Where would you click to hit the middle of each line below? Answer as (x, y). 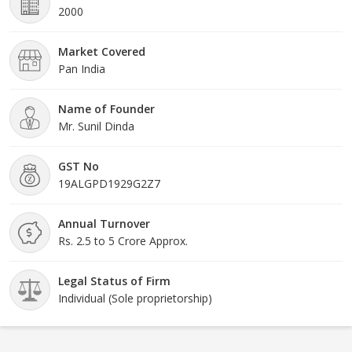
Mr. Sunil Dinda (96, 126)
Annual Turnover (104, 223)
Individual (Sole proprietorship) (135, 298)
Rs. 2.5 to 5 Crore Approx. (123, 240)
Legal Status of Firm (114, 280)
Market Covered (102, 51)
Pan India (82, 68)
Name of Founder (106, 108)
